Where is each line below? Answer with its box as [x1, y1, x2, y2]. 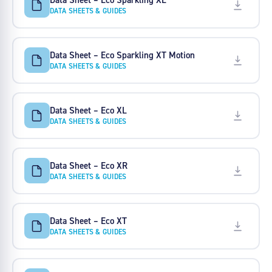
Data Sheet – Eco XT [49, 214, 127, 226]
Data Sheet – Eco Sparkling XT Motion [49, 49, 195, 61]
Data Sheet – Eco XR [49, 159, 127, 171]
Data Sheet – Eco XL [49, 104, 127, 116]
